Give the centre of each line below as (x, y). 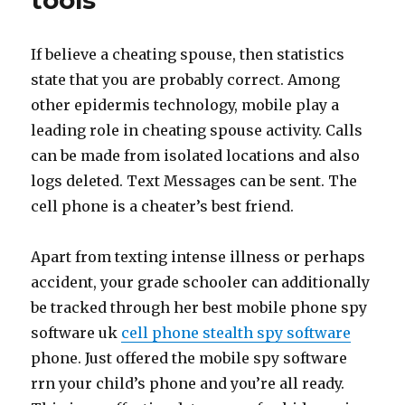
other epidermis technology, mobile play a (185, 105)
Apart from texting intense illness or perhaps (198, 257)
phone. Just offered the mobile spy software (189, 358)
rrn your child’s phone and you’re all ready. (188, 383)
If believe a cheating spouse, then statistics (188, 54)
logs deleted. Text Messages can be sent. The (194, 181)
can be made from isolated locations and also (196, 155)
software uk (76, 333)
